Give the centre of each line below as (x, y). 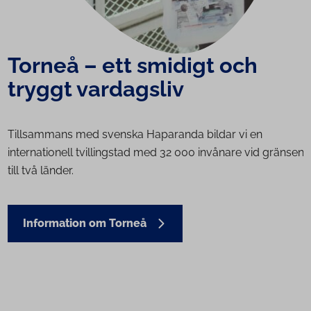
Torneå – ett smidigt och (132, 66)
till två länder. (40, 171)
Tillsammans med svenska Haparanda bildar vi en (135, 135)
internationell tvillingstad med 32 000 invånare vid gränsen (155, 153)
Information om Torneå (84, 224)
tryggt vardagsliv (95, 89)
